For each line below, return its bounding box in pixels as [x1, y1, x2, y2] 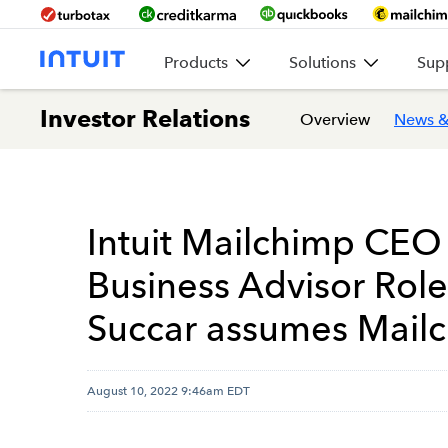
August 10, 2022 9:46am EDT [87, 383, 250, 398]
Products [164, 53, 228, 72]
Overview [300, 109, 370, 129]
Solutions [289, 53, 356, 72]
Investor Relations [40, 104, 250, 133]
